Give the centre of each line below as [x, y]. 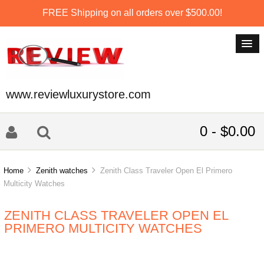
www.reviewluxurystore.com [78, 94]
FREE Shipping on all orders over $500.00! [132, 12]
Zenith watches [62, 171]
